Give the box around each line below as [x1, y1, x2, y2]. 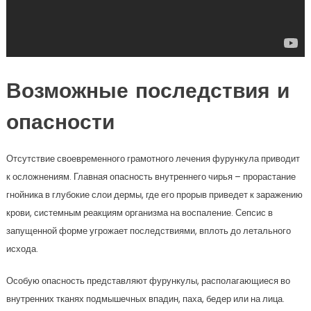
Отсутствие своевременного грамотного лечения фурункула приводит [6, 152, 300, 166]
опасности [6, 113, 115, 135]
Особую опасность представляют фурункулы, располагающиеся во [6, 274, 290, 288]
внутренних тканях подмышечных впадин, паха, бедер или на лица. [6, 292, 285, 306]
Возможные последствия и [6, 82, 289, 104]
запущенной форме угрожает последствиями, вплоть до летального [6, 224, 291, 238]
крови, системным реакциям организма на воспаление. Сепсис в [6, 206, 273, 220]
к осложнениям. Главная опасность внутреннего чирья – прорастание [6, 170, 296, 184]
